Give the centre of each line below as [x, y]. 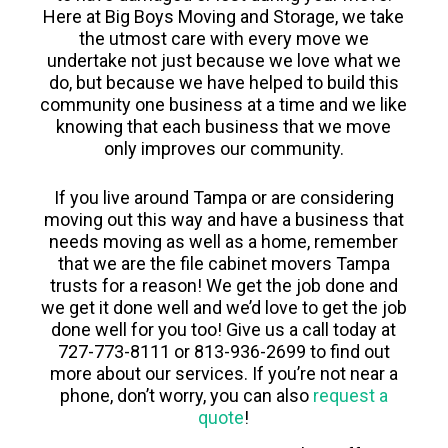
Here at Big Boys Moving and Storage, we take [224, 16]
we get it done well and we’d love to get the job [223, 307]
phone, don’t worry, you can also [186, 395]
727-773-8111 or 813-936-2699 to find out [223, 351]
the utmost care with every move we [223, 38]
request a [350, 395]
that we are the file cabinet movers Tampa [223, 263]
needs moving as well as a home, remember [224, 241]
